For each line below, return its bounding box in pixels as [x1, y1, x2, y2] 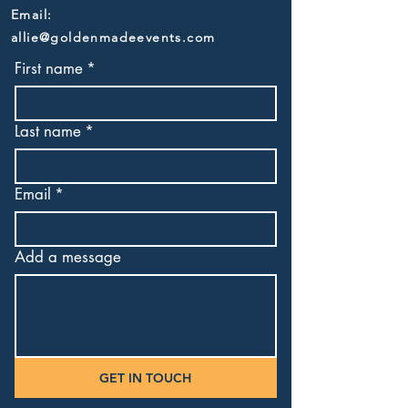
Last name [15, 121, 81, 141]
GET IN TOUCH [99, 370, 192, 386]
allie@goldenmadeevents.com [11, 29, 216, 46]
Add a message [15, 247, 121, 267]
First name [15, 58, 83, 78]
